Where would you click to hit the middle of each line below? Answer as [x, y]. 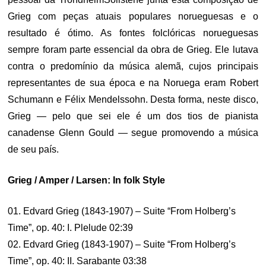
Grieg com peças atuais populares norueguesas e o [133, 16]
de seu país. [34, 149]
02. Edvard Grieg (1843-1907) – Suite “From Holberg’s [122, 244]
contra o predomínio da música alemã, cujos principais [133, 66]
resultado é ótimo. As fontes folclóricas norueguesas [133, 33]
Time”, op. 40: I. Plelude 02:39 [71, 228]
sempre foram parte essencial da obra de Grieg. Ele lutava [133, 50]
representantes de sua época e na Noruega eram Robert [133, 83]
